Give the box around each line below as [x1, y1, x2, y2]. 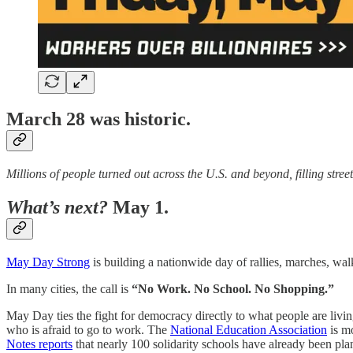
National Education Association [170, 323, 327, 337]
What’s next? [6, 197, 113, 218]
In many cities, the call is [6, 282, 132, 296]
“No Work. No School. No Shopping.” [132, 282, 334, 296]
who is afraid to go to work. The [6, 323, 170, 337]
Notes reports [6, 337, 72, 351]
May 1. [113, 197, 169, 218]
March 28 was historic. [6, 109, 191, 130]
